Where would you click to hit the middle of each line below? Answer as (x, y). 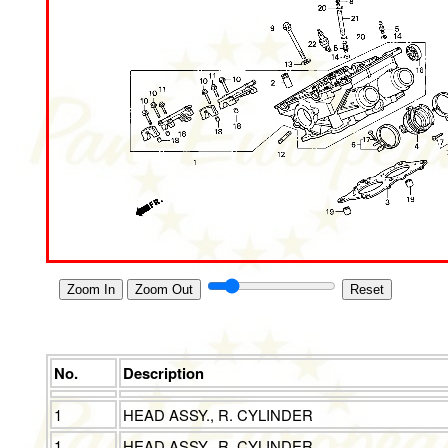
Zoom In (90, 289)
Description (164, 373)
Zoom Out (163, 289)
